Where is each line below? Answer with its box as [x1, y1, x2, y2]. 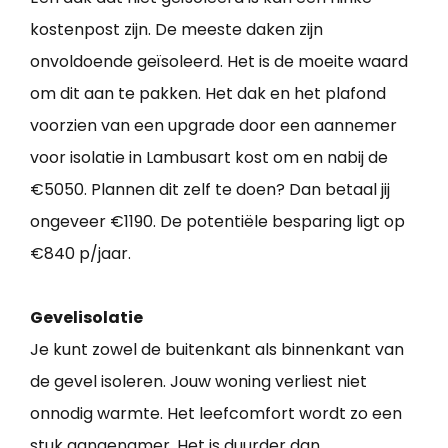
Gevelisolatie [30, 306, 143, 330]
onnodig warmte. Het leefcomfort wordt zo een [30, 402, 402, 426]
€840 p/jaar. [30, 242, 131, 266]
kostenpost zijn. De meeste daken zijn [30, 18, 323, 42]
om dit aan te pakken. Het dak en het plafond [30, 82, 386, 106]
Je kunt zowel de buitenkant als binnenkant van [30, 338, 404, 362]
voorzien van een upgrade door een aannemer [30, 114, 397, 138]
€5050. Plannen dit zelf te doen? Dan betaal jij [30, 178, 390, 202]
